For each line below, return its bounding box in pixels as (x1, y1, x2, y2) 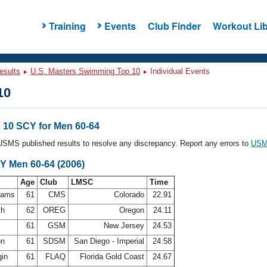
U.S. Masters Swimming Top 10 (30, 67, 140, 76)
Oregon (117, 206, 147, 215)
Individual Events (148, 67, 210, 76)
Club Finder (147, 18, 201, 33)
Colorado (111, 190, 147, 199)
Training (48, 18, 86, 33)
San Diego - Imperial (72, 237, 147, 246)
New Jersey (101, 221, 147, 230)
